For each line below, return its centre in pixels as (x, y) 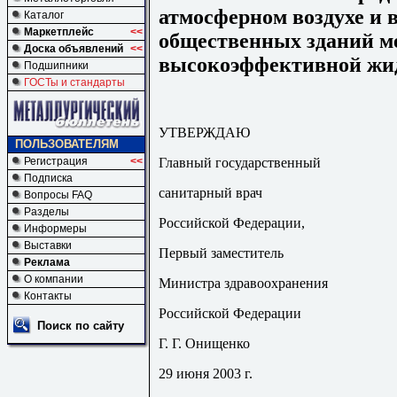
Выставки (48, 245)
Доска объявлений (74, 49)
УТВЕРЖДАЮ (204, 132)
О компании (54, 279)
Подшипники (56, 66)
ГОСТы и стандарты (74, 82)
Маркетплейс (59, 32)
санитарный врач (210, 192)
